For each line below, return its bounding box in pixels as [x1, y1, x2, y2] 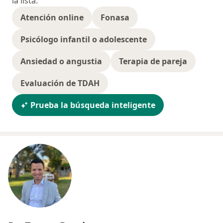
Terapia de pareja [119, 56, 187, 67]
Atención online [20, 12, 84, 23]
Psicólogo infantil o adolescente [20, 34, 147, 45]
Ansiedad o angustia [20, 56, 102, 67]
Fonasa [101, 12, 129, 23]
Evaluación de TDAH [20, 78, 100, 89]
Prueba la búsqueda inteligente [30, 100, 155, 111]
